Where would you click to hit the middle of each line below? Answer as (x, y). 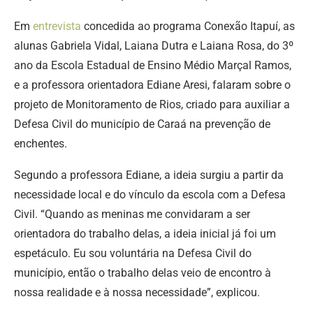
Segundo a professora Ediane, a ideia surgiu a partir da (149, 175)
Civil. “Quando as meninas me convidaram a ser (132, 214)
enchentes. (41, 143)
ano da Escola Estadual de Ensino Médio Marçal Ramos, (153, 65)
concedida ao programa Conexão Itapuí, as (188, 26)
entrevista (57, 26)
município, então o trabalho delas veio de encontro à (143, 272)
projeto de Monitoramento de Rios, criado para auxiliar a (152, 104)
